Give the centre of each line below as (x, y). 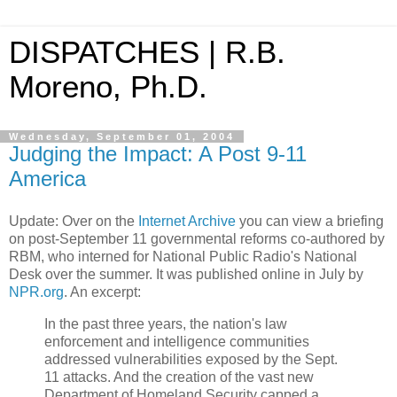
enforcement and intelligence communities (177, 341)
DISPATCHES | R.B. (147, 52)
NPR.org (36, 292)
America (47, 179)
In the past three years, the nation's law (166, 323)
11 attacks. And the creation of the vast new (179, 377)
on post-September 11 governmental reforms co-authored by (197, 238)
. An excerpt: (102, 292)
